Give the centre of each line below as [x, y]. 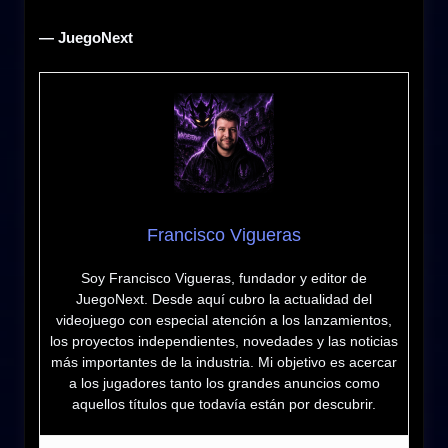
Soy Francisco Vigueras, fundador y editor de [224, 278]
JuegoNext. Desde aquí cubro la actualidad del [224, 299]
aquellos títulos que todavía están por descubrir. [224, 404]
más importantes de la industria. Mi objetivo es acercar [224, 362]
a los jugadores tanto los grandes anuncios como [224, 383]
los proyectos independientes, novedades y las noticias [224, 341]
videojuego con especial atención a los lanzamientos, [224, 320]
